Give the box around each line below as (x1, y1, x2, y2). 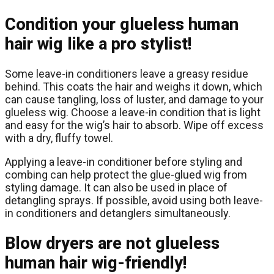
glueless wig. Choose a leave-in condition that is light (5, 106, 261, 119)
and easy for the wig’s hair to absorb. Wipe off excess (5, 119, 264, 132)
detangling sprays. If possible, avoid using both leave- (5, 194, 263, 207)
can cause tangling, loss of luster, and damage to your (5, 93, 264, 106)
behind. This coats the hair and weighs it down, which (5, 80, 262, 94)
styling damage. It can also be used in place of (5, 181, 228, 194)
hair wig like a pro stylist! (5, 34, 191, 54)
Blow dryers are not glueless (5, 233, 220, 253)
